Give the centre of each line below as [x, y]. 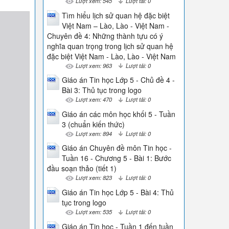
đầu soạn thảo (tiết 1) [82, 168]
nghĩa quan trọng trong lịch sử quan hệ [110, 46]
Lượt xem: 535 [94, 211]
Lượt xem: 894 [94, 133]
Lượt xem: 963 [94, 65]
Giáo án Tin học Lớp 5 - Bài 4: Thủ [118, 192]
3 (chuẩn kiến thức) [93, 124]
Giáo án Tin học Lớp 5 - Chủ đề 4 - [118, 80]
